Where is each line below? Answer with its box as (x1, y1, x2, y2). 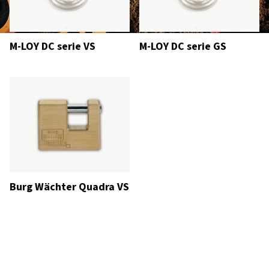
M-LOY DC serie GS (139, 38, 227, 54)
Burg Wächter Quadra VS (10, 180, 129, 195)
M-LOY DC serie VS (10, 38, 95, 54)
